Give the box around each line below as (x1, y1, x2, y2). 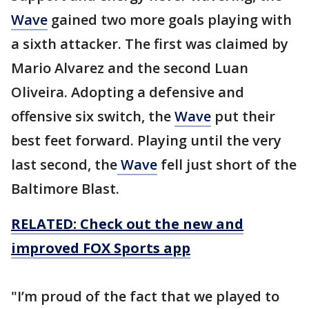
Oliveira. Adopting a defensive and (11, 83, 244, 102)
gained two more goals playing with (48, 10, 292, 30)
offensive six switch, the (11, 107, 175, 126)
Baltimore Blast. (11, 179, 119, 199)
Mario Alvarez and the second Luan (11, 59, 248, 78)
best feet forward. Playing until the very (11, 131, 281, 150)
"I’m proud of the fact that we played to (11, 287, 279, 306)
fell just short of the (157, 155, 297, 175)
